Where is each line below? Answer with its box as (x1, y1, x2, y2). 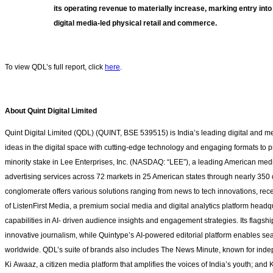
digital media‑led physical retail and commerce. (54, 19, 219, 28)
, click (85, 63, 105, 72)
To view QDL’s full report (5, 63, 85, 72)
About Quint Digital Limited (5, 107, 97, 116)
